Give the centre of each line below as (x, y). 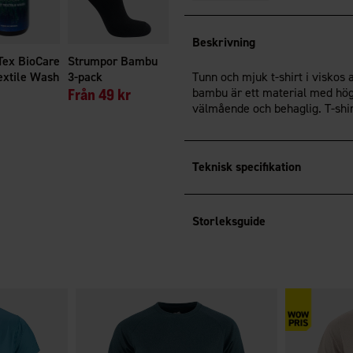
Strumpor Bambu (113, 61)
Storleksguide (229, 221)
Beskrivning (223, 42)
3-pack (85, 76)
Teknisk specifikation (246, 167)
